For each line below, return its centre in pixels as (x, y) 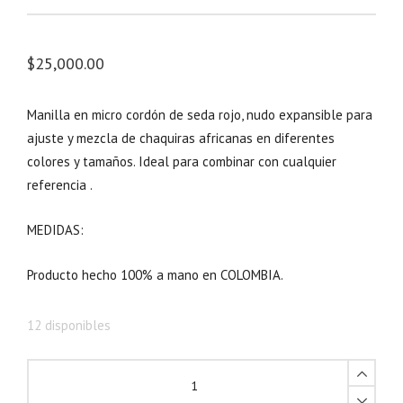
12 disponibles (69, 325)
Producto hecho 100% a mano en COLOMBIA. (155, 274)
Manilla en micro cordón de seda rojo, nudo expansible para (200, 114)
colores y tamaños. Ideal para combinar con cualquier (182, 161)
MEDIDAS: (55, 229)
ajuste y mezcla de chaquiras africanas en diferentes (181, 138)
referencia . (60, 184)
